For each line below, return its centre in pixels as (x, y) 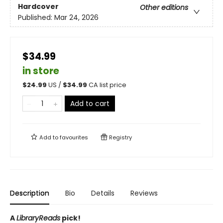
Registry (120, 138)
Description (30, 193)
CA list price (108, 85)
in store (41, 71)
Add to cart (90, 104)
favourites (74, 138)
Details (103, 193)
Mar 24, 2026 (76, 17)
